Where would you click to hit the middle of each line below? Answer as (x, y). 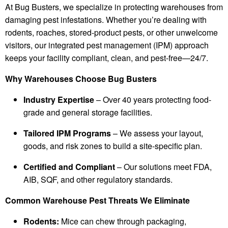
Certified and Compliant (69, 166)
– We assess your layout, (157, 133)
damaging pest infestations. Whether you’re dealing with (106, 19)
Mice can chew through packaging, (123, 221)
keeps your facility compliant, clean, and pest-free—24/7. (107, 58)
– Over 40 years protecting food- (153, 99)
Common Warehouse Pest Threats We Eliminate (97, 200)
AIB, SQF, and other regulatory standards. (98, 179)
